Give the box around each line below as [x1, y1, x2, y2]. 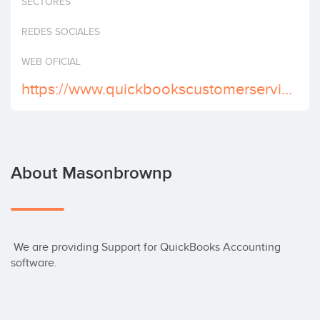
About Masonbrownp [11, 163, 172, 184]
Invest [14, 9, 41, 20]
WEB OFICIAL [21, 56, 81, 67]
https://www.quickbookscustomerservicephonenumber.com [281, 80, 292, 98]
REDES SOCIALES [21, 26, 100, 37]
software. [11, 256, 57, 269]
